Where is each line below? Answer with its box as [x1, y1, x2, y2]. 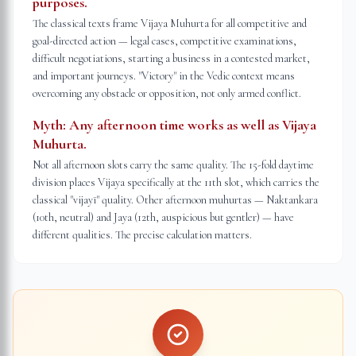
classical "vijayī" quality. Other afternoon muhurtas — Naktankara [33, 193, 318, 207]
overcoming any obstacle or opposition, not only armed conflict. [33, 87, 301, 100]
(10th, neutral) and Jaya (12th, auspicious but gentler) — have [33, 211, 294, 224]
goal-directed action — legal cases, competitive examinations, [33, 34, 296, 48]
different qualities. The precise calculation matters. [33, 228, 252, 242]
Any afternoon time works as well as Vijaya [69, 116, 316, 133]
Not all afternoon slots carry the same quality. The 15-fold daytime [33, 158, 314, 172]
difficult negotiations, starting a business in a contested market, [33, 52, 310, 65]
